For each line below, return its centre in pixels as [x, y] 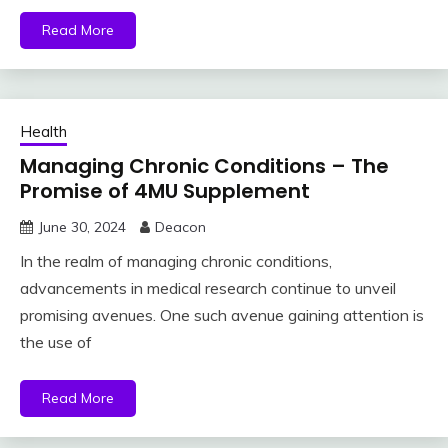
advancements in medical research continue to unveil [208, 288]
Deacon [180, 227]
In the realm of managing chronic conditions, [176, 261]
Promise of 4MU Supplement [165, 191]
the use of [56, 342]
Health [43, 132]
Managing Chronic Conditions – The [204, 166]
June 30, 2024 [82, 227]
